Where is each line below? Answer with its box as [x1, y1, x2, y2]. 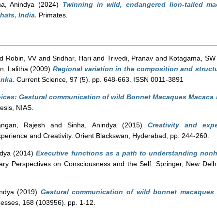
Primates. [37, 11, 68, 19]
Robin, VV [5, 54, 37, 62]
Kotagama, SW [169, 54, 216, 62]
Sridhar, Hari [52, 54, 91, 62]
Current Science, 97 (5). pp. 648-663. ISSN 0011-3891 [15, 76, 184, 83]
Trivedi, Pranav [107, 54, 154, 62]
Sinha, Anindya [67, 121, 117, 129]
